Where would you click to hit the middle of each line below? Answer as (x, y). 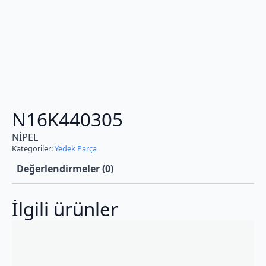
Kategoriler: (33, 149)
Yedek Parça (76, 149)
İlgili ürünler (65, 209)
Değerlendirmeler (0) (65, 169)
